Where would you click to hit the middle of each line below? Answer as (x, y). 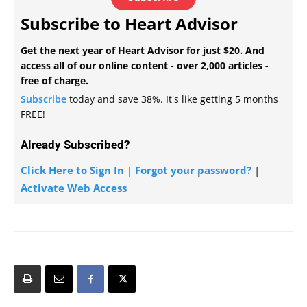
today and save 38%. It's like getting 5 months (172, 99)
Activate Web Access (74, 187)
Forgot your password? (193, 170)
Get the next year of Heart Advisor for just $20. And (143, 50)
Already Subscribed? (75, 144)
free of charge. (54, 80)
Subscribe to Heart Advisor (129, 23)
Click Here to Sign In (72, 170)
